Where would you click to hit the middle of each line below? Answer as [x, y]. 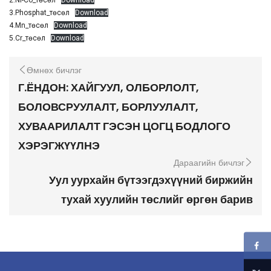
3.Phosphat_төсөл [39, 12]
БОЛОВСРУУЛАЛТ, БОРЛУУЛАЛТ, [108, 106]
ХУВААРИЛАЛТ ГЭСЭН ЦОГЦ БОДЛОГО [124, 126]
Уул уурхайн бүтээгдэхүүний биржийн [151, 180]
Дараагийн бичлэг [209, 162]
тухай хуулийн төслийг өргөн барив [157, 199]
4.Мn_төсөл [29, 25]
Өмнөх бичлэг [54, 70]
